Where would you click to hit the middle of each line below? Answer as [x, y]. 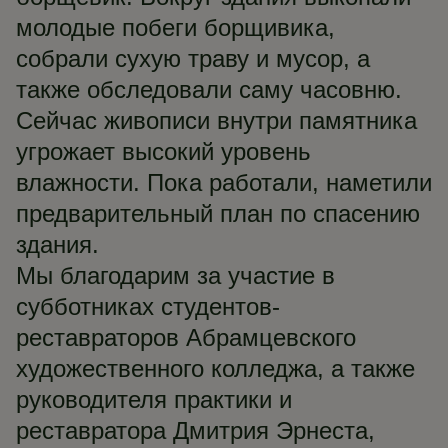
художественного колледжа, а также [215, 368]
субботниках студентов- [148, 306]
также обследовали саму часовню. [209, 89]
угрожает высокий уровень [163, 151]
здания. [57, 244]
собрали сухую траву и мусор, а [193, 58]
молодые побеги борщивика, [175, 27]
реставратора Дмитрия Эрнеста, [195, 430]
